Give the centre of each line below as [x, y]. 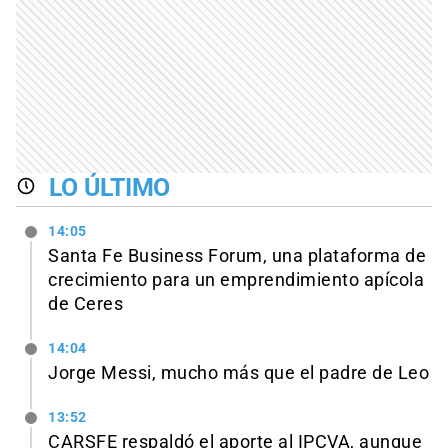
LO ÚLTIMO [109, 187]
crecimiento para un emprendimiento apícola [236, 280]
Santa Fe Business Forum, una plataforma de [237, 256]
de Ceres [85, 304]
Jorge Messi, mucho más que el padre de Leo [238, 373]
